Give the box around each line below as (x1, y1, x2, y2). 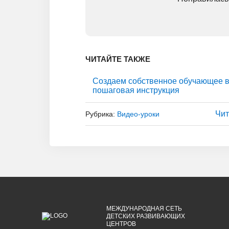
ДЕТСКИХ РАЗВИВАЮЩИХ (106, 212, 185, 220)
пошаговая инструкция (92, 86, 179, 95)
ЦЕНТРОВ (106, 220, 136, 227)
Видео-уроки (117, 109, 159, 118)
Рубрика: (85, 109, 117, 118)
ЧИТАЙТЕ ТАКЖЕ (85, 54, 150, 63)
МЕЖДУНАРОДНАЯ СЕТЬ (106, 204, 182, 212)
